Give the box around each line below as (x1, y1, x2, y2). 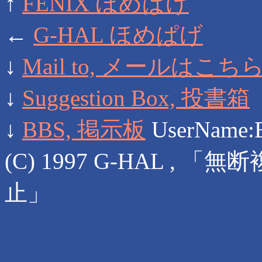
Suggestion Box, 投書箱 (22, 85, 250, 111)
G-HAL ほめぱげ (33, 22, 203, 47)
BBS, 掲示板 (22, 117, 146, 142)
